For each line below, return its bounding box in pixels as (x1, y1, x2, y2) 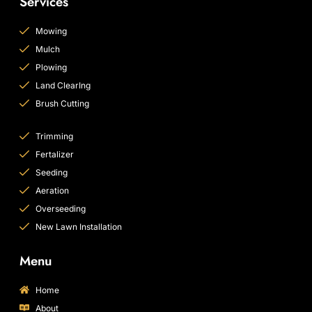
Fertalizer (35, 148, 74, 159)
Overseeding (35, 203, 86, 214)
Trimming (35, 130, 73, 141)
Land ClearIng (35, 79, 91, 91)
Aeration (35, 185, 69, 196)
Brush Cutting (35, 97, 89, 109)
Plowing (35, 61, 67, 72)
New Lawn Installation (35, 221, 122, 232)
